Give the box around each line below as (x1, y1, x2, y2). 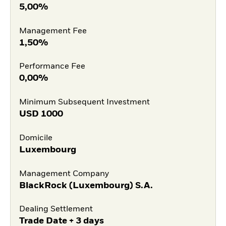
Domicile (19, 134, 52, 142)
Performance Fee (19, 63, 85, 71)
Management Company (19, 169, 109, 178)
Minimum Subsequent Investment (19, 98, 150, 106)
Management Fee (19, 27, 87, 35)
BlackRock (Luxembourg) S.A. (19, 181, 153, 190)
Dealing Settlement (19, 205, 93, 214)
